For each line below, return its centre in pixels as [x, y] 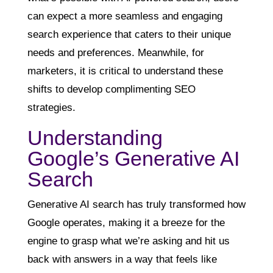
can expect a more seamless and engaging [125, 16]
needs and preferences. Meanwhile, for [115, 53]
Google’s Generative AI [133, 159]
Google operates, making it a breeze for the [126, 223]
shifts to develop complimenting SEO [111, 90]
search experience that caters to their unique [129, 35]
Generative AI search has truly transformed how [136, 205]
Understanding [95, 138]
